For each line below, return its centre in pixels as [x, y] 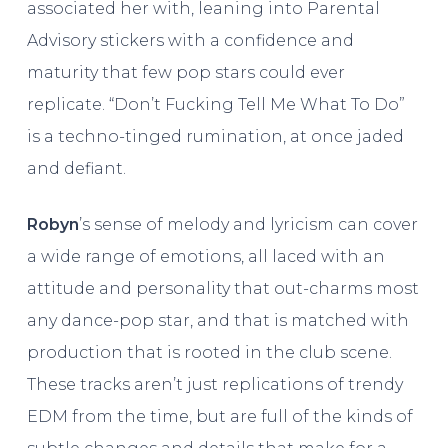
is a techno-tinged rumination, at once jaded [215, 137]
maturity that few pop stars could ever [185, 73]
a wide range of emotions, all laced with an [205, 257]
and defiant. [76, 169]
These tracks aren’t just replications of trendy [214, 385]
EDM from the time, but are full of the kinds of [219, 417]
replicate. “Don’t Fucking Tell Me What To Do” [215, 105]
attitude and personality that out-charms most [222, 289]
